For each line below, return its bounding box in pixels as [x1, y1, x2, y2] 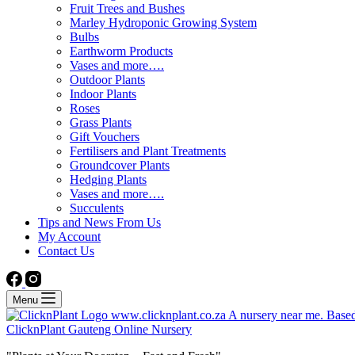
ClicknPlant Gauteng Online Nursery [6, 323, 192, 336]
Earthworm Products [70, 44, 173, 58]
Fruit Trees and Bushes [70, 2, 185, 15]
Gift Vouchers [70, 130, 139, 143]
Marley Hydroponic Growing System [70, 16, 257, 29]
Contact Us [38, 244, 94, 258]
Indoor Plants [70, 87, 136, 101]
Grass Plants [70, 116, 132, 129]
